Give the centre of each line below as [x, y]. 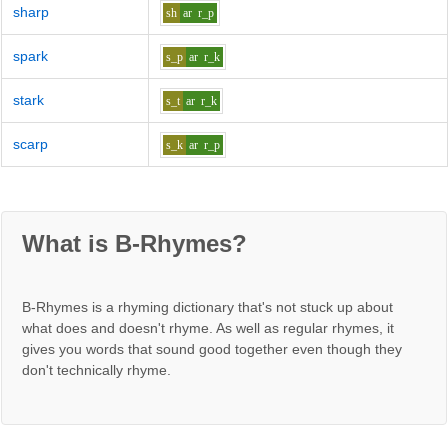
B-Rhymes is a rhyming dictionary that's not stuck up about [207, 307]
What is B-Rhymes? [134, 243]
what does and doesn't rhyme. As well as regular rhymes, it [208, 328]
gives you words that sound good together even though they [212, 349]
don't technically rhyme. [96, 370]
